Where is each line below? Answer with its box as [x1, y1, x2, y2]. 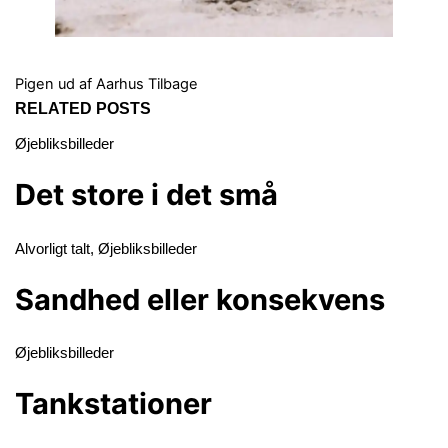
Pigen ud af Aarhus [14, 74, 144, 93]
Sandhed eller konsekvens [14, 281, 385, 317]
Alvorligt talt [14, 240, 90, 257]
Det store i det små [14, 176, 278, 212]
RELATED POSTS [14, 99, 151, 117]
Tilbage [143, 74, 198, 93]
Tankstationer [14, 386, 212, 422]
